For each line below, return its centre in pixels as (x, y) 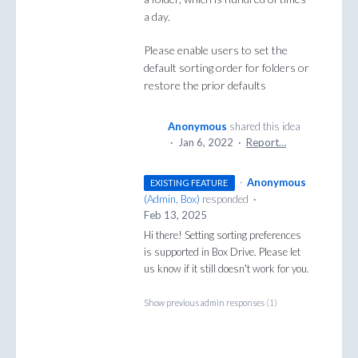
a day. (157, 17)
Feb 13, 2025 (175, 215)
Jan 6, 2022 (206, 142)
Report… (266, 142)
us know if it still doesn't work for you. (227, 268)
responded (225, 199)
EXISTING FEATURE (189, 182)
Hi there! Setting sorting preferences (223, 235)
